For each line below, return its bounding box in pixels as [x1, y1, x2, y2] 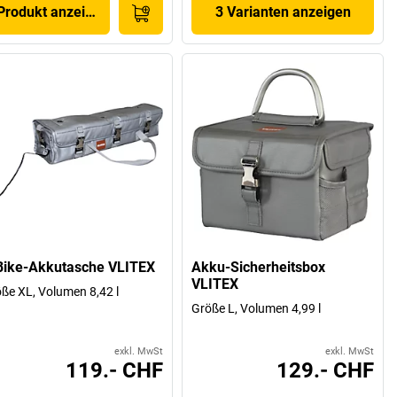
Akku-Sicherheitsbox [191, 258, 326, 276]
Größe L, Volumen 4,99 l [191, 300, 322, 315]
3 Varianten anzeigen [214, 4, 351, 21]
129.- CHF [276, 357, 374, 383]
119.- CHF [66, 357, 164, 383]
